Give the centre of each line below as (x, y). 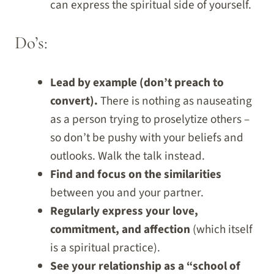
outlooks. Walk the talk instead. (127, 156)
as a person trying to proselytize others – (150, 119)
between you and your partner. (127, 192)
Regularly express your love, (124, 211)
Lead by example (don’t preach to (137, 82)
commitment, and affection (120, 229)
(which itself (221, 229)
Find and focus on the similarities (135, 174)
